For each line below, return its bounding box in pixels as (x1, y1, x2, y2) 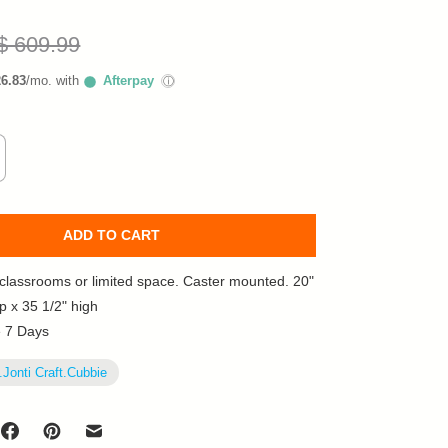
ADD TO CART (62, 227, 160, 243)
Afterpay (99, 73, 159, 88)
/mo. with (26, 73, 84, 88)
